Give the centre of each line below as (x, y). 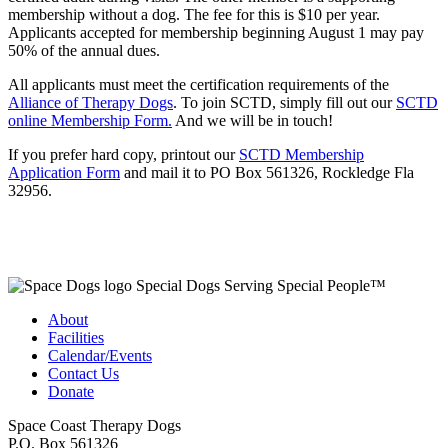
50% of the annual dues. (84, 50)
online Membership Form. (90, 120)
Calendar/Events (100, 355)
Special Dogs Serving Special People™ (261, 285)
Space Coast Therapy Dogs (94, 425)
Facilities (76, 337)
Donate (71, 391)
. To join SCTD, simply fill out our (284, 102)
